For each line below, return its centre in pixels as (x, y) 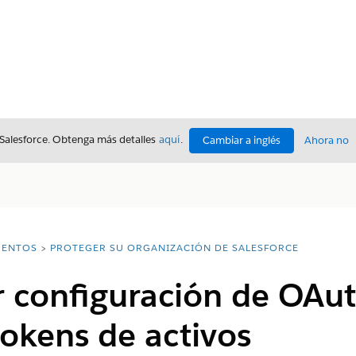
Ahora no (327, 140)
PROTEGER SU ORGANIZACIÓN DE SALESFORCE (174, 248)
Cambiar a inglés (242, 140)
